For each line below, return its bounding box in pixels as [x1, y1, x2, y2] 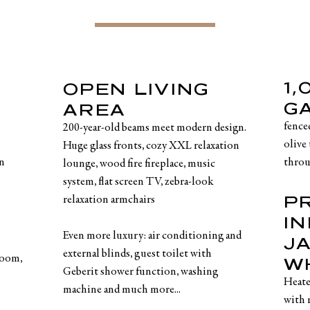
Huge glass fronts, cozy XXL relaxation [63, 140, 240, 152]
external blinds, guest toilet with [63, 248, 212, 260]
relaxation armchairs [63, 194, 156, 206]
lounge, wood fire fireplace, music [63, 158, 216, 170]
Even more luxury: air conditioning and [63, 230, 242, 242]
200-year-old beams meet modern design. [63, 122, 247, 134]
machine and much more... [63, 284, 181, 296]
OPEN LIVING [63, 78, 210, 98]
